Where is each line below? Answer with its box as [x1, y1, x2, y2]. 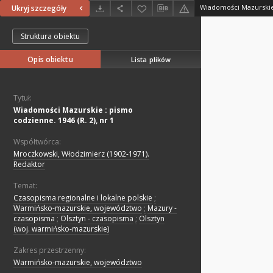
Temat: [13, 180, 37, 191]
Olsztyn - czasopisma [60, 213, 133, 224]
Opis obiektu [27, 54, 73, 65]
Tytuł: [13, 93, 32, 104]
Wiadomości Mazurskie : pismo [13, 105, 133, 116]
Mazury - [147, 203, 177, 214]
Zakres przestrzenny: [13, 245, 86, 256]
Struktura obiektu [21, 31, 80, 42]
